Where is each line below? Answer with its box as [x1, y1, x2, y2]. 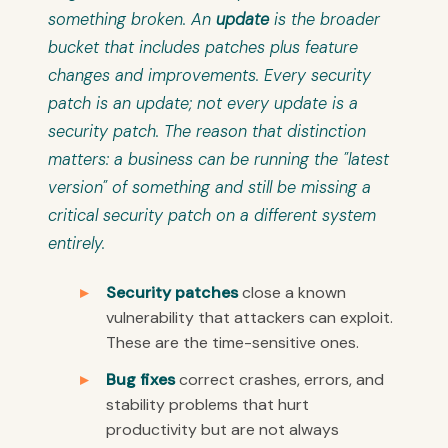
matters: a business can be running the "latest [48, 149, 389, 171]
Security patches [106, 282, 238, 304]
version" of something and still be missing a [48, 177, 371, 199]
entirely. [48, 233, 105, 255]
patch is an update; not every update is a [48, 93, 358, 115]
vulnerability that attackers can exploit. [106, 307, 393, 329]
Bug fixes [106, 369, 175, 391]
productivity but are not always [106, 419, 339, 441]
